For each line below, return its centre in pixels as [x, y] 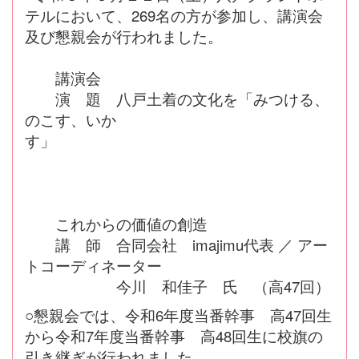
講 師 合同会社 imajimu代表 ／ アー [176, 244]
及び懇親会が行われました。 [124, 36]
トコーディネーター [93, 265]
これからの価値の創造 [116, 223]
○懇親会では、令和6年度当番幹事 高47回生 [178, 315]
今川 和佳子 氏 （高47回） [177, 286]
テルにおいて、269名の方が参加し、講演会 [174, 15]
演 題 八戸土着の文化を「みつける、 [177, 98]
